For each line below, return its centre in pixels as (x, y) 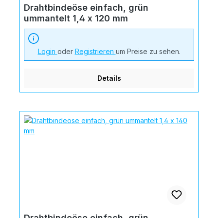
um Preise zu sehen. (148, 51)
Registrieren (95, 51)
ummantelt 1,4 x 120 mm (76, 18)
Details (109, 78)
